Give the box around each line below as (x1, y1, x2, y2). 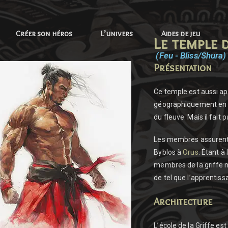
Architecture (154, 195, 213, 208)
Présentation (154, 62, 212, 74)
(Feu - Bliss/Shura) (154, 50, 226, 61)
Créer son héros (15, 29, 73, 38)
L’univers (101, 29, 133, 38)
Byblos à (154, 148, 183, 156)
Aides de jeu (161, 29, 201, 38)
